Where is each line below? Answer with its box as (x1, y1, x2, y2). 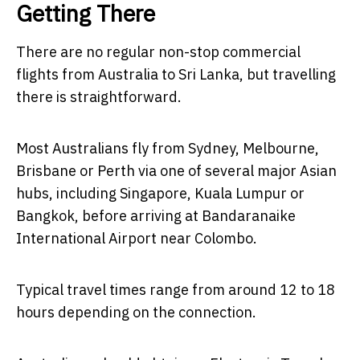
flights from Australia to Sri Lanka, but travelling (16, 64, 336, 84)
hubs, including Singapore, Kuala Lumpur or (16, 183, 305, 202)
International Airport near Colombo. (16, 228, 257, 247)
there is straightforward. (16, 87, 182, 106)
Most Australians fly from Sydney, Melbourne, (16, 138, 319, 157)
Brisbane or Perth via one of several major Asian (16, 161, 337, 180)
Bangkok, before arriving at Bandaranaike (16, 206, 296, 225)
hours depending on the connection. (16, 302, 256, 321)
